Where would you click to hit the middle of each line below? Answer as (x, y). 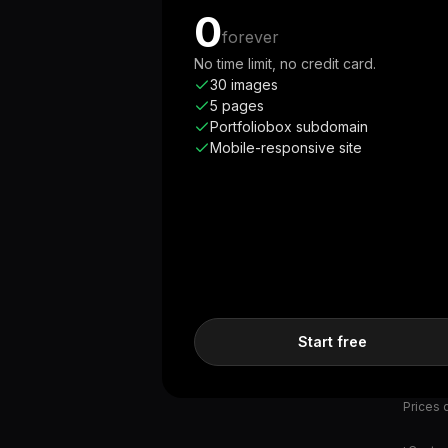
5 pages (237, 105)
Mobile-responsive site (286, 147)
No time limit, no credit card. (285, 63)
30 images (244, 84)
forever (250, 37)
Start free (332, 341)
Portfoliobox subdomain (289, 126)
